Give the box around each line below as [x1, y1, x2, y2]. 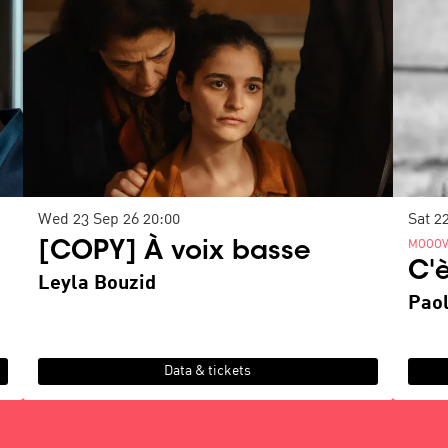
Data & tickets [164, 364, 252, 378]
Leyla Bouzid [38, 273, 157, 293]
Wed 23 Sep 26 [38, 211, 144, 228]
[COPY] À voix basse [38, 239, 312, 266]
